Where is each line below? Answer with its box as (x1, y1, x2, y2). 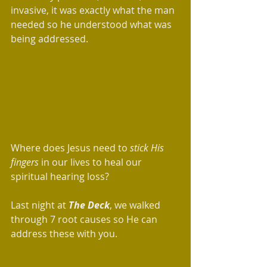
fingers (11, 156, 39, 169)
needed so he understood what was (11, 17, 174, 31)
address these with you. (11, 227, 117, 241)
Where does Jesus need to (11, 141, 130, 155)
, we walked (110, 198, 163, 212)
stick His (130, 141, 166, 155)
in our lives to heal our (39, 156, 144, 169)
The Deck (69, 198, 110, 212)
